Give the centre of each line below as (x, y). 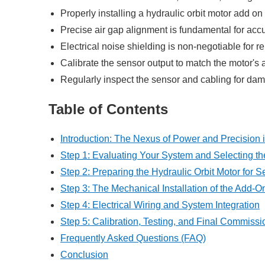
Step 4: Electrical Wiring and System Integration (160, 205)
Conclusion (84, 254)
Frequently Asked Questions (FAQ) (133, 238)
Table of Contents (108, 109)
